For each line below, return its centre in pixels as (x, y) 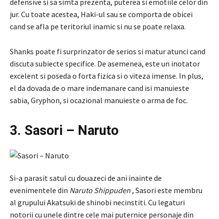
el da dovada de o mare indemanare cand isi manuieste (99, 88)
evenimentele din (40, 190)
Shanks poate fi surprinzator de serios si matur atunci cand (108, 51)
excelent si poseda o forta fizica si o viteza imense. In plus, (107, 76)
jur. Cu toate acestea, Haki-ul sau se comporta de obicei (101, 14)
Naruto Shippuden (100, 190)
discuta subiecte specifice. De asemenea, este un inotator (105, 63)
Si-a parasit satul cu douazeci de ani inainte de (86, 178)
